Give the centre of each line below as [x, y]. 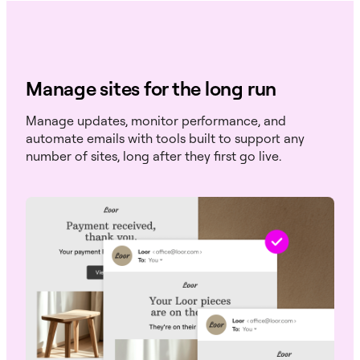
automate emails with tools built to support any [165, 139]
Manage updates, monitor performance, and [156, 121]
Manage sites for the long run [151, 89]
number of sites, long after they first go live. [153, 156]
